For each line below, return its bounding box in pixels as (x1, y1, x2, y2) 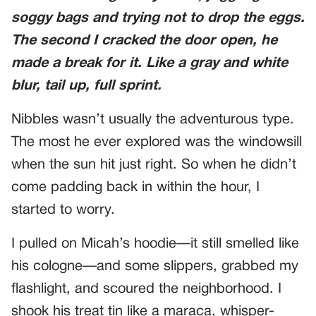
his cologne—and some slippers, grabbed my (11, 260, 298, 273)
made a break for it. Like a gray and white (11, 57, 288, 70)
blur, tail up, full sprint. (11, 80, 162, 92)
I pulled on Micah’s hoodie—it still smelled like (11, 238, 299, 250)
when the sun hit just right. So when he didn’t (11, 159, 296, 171)
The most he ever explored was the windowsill (11, 136, 302, 149)
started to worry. (11, 204, 115, 217)
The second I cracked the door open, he (11, 35, 277, 47)
